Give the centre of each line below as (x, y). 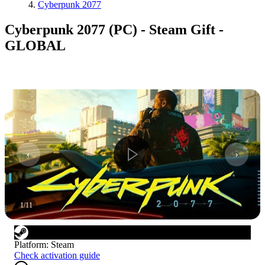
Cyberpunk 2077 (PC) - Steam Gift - (114, 29)
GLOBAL (35, 45)
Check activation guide (57, 255)
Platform (30, 244)
